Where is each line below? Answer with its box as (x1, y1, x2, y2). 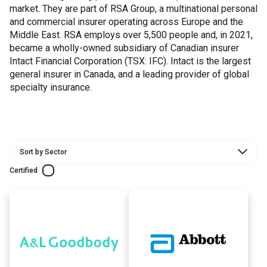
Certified (10, 166, 38, 175)
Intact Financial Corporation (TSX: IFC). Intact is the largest (10, 55, 251, 67)
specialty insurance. (10, 82, 92, 93)
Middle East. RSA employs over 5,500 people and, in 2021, (10, 29, 253, 41)
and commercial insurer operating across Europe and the (10, 16, 243, 27)
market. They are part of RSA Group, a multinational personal (10, 3, 257, 14)
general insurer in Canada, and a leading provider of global (10, 69, 249, 80)
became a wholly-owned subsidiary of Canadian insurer (10, 42, 239, 54)
